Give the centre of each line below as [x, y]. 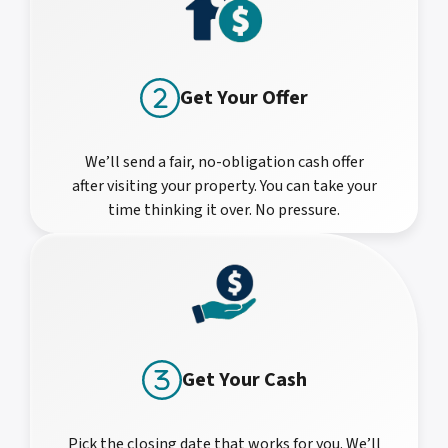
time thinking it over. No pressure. [224, 210]
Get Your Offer [244, 98]
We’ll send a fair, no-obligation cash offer [224, 162]
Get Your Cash [244, 379]
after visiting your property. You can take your [224, 186]
